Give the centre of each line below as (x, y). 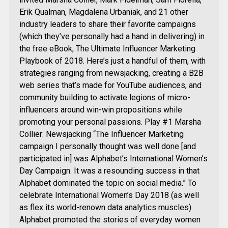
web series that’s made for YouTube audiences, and (110, 85)
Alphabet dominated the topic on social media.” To (108, 183)
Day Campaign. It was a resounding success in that (109, 170)
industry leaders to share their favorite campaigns (107, 24)
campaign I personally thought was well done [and (107, 146)
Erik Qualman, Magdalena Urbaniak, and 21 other (104, 12)
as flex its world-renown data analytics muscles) (105, 207)
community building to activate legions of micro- (105, 97)
